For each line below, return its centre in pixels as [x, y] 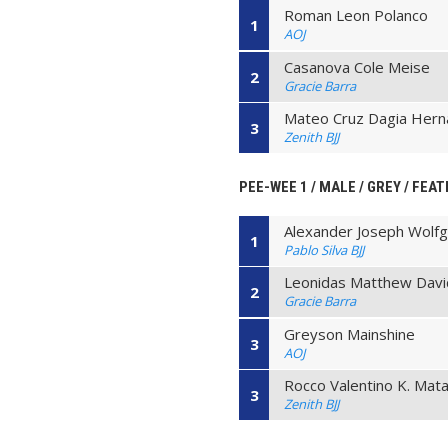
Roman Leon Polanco [356, 15]
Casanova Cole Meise [357, 66]
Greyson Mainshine [350, 333]
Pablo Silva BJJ [324, 250]
